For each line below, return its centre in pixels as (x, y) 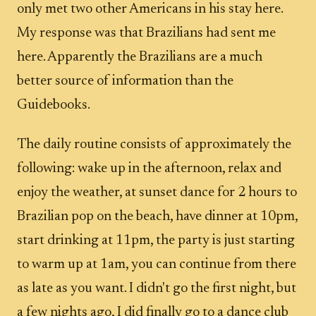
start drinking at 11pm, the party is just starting (156, 241)
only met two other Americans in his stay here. (150, 9)
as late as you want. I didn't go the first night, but (157, 288)
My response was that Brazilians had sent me (146, 33)
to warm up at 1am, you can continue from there (157, 265)
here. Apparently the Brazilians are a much (140, 57)
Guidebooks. (54, 105)
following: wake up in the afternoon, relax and (149, 169)
